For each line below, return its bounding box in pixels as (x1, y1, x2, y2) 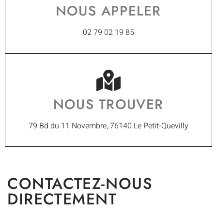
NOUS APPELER (55, 1, 162, 21)
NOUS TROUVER (53, 94, 164, 115)
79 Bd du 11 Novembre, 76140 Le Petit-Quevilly (29, 120, 188, 132)
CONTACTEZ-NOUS (7, 172, 153, 195)
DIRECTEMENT (7, 188, 117, 211)
